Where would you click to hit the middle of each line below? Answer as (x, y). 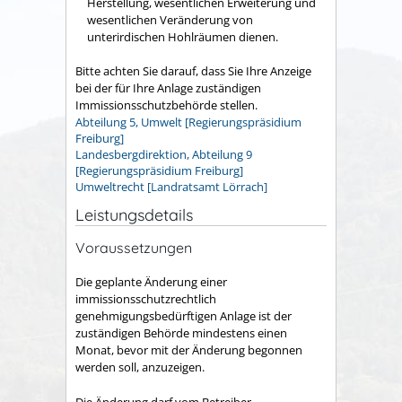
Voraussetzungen (134, 247)
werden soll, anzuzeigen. (140, 367)
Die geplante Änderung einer (151, 282)
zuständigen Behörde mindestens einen (181, 333)
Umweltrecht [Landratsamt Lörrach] (171, 187)
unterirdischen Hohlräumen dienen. (183, 36)
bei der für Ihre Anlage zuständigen (168, 88)
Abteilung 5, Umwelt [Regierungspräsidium (188, 122)
